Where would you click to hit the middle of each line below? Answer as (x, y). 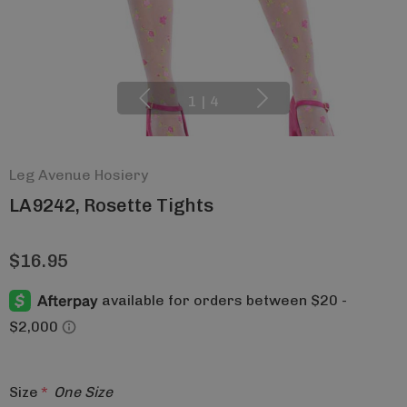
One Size (83, 392)
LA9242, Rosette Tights (111, 205)
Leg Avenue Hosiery (79, 175)
